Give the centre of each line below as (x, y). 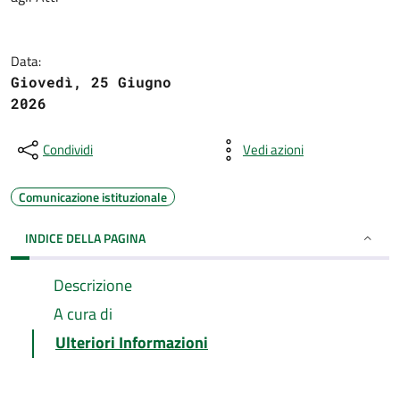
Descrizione (93, 285)
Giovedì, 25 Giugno (91, 82)
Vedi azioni (273, 150)
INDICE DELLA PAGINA (85, 238)
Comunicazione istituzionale (93, 197)
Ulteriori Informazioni (132, 342)
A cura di (83, 314)
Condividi (68, 150)
